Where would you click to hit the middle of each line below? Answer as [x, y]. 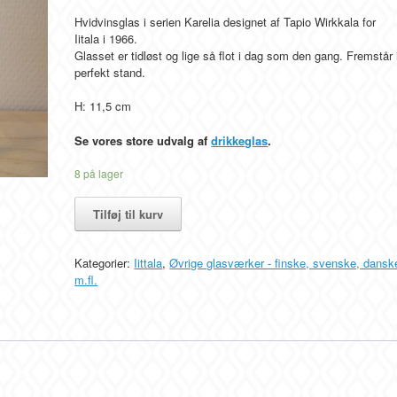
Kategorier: [105, 262]
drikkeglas [240, 140]
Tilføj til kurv [128, 214]
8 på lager [99, 173]
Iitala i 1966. [106, 38]
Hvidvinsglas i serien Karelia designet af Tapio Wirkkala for [226, 21]
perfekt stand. [110, 72]
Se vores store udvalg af [143, 140]
